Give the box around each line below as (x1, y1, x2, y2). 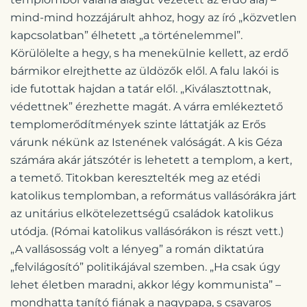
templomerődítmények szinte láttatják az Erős (10, 117, 266, 131)
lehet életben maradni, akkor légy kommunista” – (10, 278, 281, 291)
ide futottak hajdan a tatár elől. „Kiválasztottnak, (10, 82, 271, 95)
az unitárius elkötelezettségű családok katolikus (10, 206, 273, 220)
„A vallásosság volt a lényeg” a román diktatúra (10, 242, 264, 256)
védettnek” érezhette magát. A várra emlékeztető (10, 99, 283, 113)
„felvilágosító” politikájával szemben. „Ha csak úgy (10, 260, 280, 273)
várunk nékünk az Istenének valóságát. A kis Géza (10, 135, 282, 149)
